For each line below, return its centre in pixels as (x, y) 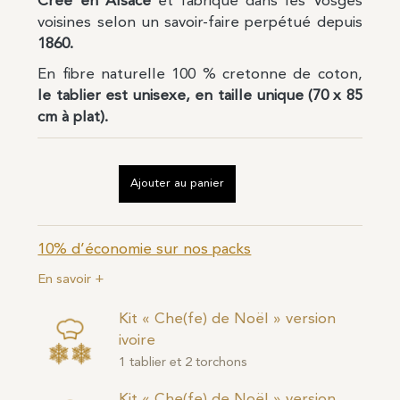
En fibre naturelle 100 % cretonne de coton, (200, 75)
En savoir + (71, 280)
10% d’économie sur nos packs (145, 250)
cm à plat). (73, 118)
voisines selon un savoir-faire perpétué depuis (200, 23)
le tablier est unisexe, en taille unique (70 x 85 (200, 96)
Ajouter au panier (178, 184)
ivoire (137, 340)
